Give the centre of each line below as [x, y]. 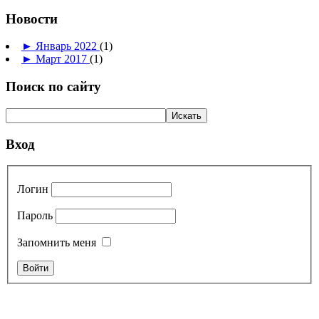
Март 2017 [63, 59]
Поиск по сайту [53, 87]
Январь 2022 [68, 46]
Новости [32, 19]
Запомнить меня [57, 242]
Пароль [35, 215]
